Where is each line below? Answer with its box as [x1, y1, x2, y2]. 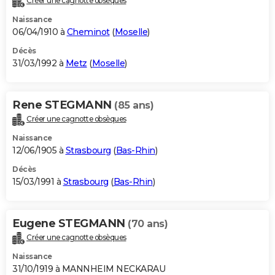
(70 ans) [128, 217, 168, 230]
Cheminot [66, 26, 110, 38]
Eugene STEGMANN [12, 216, 128, 230]
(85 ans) [114, 99, 153, 112]
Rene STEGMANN [12, 98, 114, 112]
